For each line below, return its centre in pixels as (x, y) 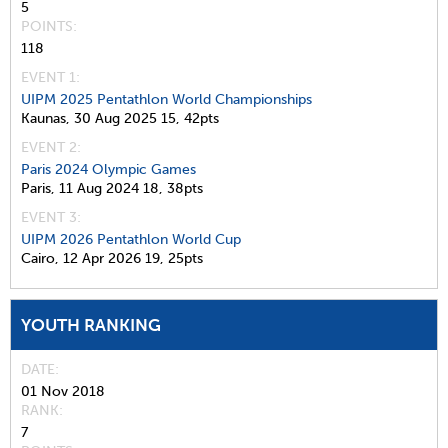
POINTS (47, 26)
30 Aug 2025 (115, 118)
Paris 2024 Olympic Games (108, 169)
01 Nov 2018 (63, 391)
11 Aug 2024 (99, 188)
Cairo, (40, 258)
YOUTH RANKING (91, 324)
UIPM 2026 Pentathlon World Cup (131, 239)
